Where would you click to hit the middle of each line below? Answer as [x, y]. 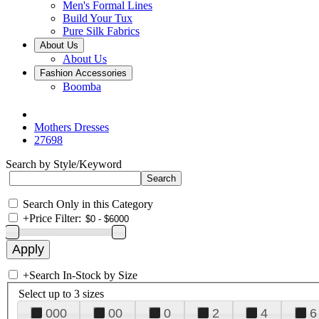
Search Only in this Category [88, 204]
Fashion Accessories [83, 73]
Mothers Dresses [72, 127]
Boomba [82, 87]
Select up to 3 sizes [61, 293]
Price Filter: [55, 218]
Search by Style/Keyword [64, 164]
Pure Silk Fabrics [101, 31]
